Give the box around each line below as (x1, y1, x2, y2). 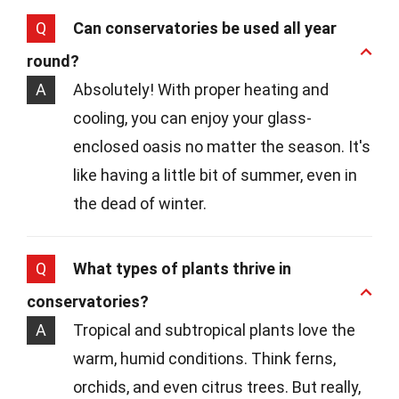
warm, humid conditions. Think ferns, (73, 349, 336, 369)
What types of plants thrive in (73, 259, 291, 279)
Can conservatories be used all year (73, 19, 337, 38)
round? (27, 52, 79, 71)
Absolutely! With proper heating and (73, 80, 329, 100)
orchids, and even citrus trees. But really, (73, 378, 361, 397)
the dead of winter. (73, 194, 207, 214)
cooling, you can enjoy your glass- (73, 109, 312, 128)
